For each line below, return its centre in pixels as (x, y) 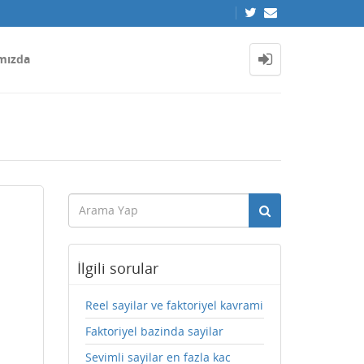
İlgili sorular (117, 268)
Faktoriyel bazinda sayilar (154, 331)
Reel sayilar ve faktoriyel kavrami (174, 305)
